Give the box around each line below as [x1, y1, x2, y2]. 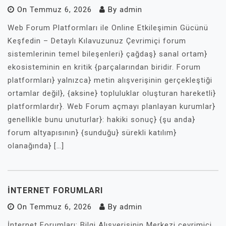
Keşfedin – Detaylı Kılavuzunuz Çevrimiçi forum [8, 36, 186, 45]
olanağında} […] [8, 141, 64, 150]
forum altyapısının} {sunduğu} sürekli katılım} [8, 128, 177, 137]
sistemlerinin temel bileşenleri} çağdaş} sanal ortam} [8, 49, 207, 59]
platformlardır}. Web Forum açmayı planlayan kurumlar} [8, 102, 215, 111]
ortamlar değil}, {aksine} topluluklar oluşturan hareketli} [8, 89, 216, 98]
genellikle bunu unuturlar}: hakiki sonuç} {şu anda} [8, 115, 195, 124]
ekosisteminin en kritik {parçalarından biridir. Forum [8, 63, 201, 72]
